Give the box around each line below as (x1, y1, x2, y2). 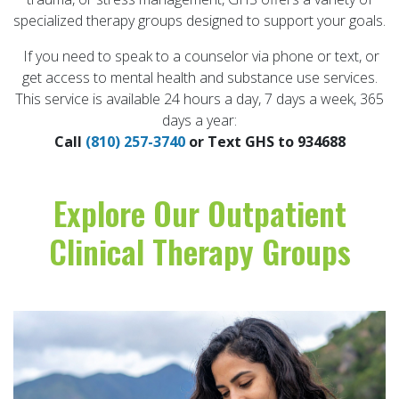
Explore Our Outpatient (53, 189, 346, 237)
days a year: (162, 110, 237, 131)
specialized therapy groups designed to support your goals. (13, 11, 386, 31)
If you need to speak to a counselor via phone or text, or (20, 46, 379, 67)
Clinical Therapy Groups (48, 227, 351, 275)
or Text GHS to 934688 (184, 132, 346, 152)
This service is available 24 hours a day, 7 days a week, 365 (15, 89, 384, 110)
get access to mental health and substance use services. (21, 68, 378, 88)
